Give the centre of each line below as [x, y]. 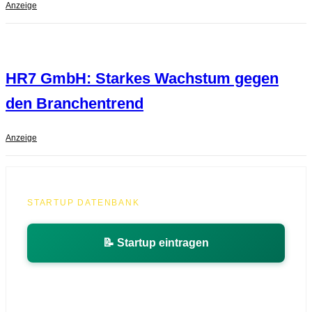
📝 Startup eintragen [156, 243]
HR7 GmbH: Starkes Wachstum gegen [142, 79]
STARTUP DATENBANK [84, 203]
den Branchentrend [75, 104]
